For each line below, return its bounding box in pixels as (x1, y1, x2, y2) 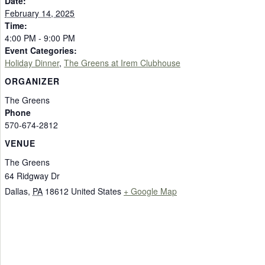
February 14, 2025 (5, 7, 75, 19)
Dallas (5, 185, 28, 198)
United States (71, 185, 121, 198)
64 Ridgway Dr (5, 170, 60, 182)
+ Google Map (124, 185, 177, 198)
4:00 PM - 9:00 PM (5, 31, 75, 44)
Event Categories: (5, 44, 77, 56)
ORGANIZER (5, 75, 60, 88)
